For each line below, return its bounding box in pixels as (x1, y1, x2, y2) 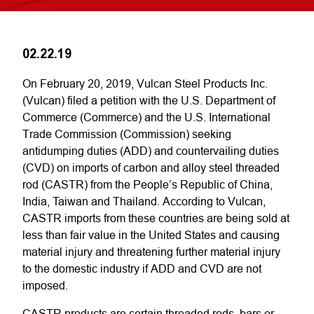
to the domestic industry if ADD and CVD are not (22, 262, 261, 275)
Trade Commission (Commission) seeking (22, 128, 231, 140)
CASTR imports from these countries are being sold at (22, 212, 289, 224)
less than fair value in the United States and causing (22, 228, 280, 241)
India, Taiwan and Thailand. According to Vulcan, (22, 195, 266, 207)
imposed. (22, 279, 68, 292)
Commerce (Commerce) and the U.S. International (22, 111, 271, 123)
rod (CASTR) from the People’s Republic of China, (22, 178, 273, 191)
